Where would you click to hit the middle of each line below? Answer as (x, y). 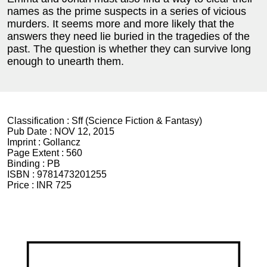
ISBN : (22, 175)
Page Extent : (37, 153)
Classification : (39, 121)
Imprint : (25, 142)
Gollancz (62, 142)
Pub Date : (31, 132)
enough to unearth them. (66, 62)
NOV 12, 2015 (84, 132)
